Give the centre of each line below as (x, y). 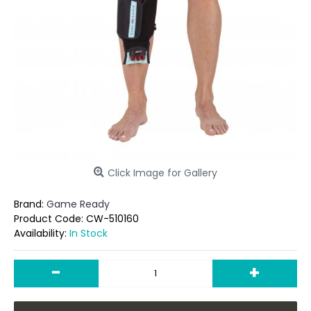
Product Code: (50, 219)
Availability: (42, 233)
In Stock (89, 233)
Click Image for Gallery (162, 173)
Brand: (30, 204)
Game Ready (78, 204)
